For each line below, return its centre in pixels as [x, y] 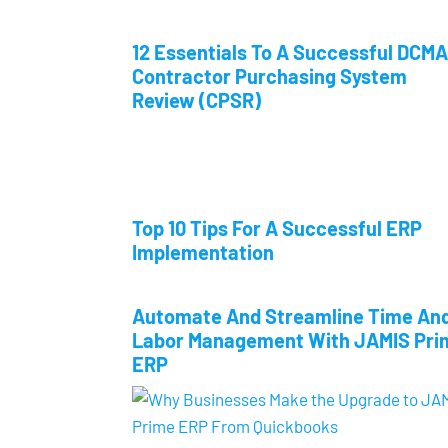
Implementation [203, 252]
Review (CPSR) [196, 100]
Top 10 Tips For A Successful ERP [277, 228]
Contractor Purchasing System [269, 76]
